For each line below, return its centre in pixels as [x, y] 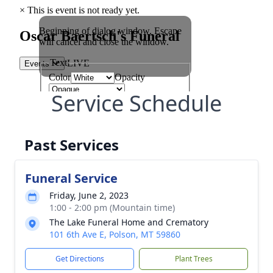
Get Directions [80, 259]
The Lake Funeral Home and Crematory [129, 222]
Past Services [72, 145]
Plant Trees [193, 259]
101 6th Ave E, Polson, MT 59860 [115, 234]
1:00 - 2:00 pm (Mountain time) [112, 207]
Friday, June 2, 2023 [89, 195]
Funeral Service [71, 178]
